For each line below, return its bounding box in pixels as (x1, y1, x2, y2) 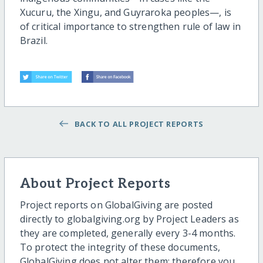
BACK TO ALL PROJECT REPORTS (70, 118, 204, 129)
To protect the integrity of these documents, (19, 241, 220, 254)
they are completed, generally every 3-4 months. (19, 227, 236, 240)
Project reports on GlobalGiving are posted (19, 198, 213, 212)
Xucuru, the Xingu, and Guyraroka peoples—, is (19, 6, 231, 19)
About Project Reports (19, 176, 171, 192)
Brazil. (19, 34, 48, 48)
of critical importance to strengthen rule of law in (19, 20, 241, 33)
